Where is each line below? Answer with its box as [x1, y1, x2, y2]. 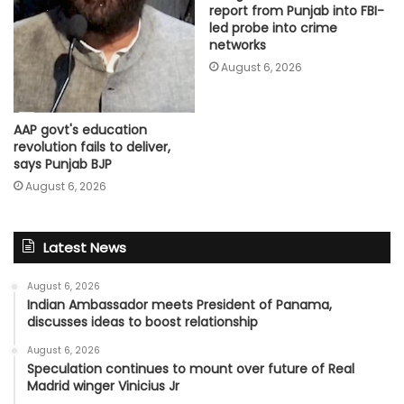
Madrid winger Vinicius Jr [27, 376, 179, 395]
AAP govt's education [14, 120, 147, 139]
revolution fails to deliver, [14, 137, 170, 156]
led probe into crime [209, 19, 337, 38]
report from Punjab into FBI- [209, 2, 384, 21]
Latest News [43, 237, 126, 257]
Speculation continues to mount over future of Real [27, 359, 354, 378]
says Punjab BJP [14, 154, 112, 173]
